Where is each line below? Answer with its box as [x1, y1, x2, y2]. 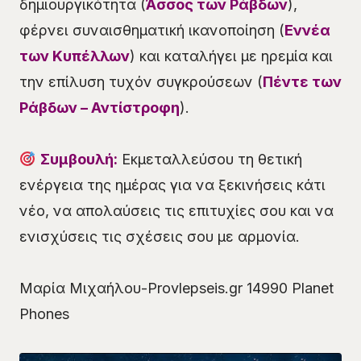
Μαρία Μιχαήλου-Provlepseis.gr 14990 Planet [19, 279, 334, 297]
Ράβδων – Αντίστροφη [19, 98, 180, 116]
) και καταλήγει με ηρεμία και [130, 47, 333, 64]
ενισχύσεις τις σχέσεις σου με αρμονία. [19, 227, 300, 245]
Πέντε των [263, 73, 342, 90]
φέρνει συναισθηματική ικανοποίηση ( [19, 21, 284, 39]
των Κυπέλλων [19, 47, 130, 64]
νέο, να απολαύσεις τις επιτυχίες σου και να [19, 201, 334, 219]
